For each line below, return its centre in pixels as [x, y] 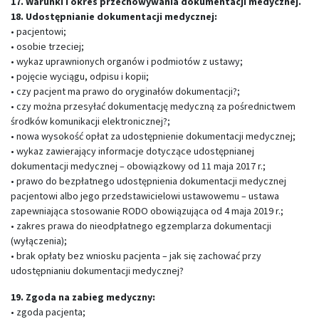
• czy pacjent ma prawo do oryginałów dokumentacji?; [125, 91]
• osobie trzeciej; [47, 46]
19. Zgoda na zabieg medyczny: [83, 297]
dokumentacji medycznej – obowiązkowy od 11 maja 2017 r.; [138, 166]
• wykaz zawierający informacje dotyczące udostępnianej [132, 151]
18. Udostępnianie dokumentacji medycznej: [114, 16]
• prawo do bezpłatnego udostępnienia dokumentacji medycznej [148, 181]
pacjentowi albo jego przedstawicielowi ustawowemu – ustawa [145, 196]
